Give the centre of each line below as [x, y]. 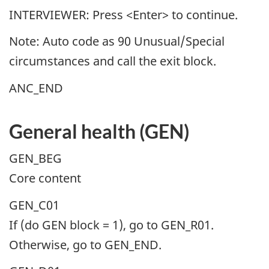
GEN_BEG [35, 159]
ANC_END [36, 88]
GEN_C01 [34, 205]
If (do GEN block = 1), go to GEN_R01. [111, 225]
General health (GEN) [99, 131]
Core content [45, 178]
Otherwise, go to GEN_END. [85, 244]
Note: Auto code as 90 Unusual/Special [117, 41]
